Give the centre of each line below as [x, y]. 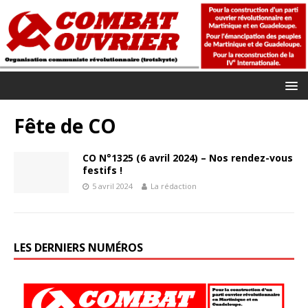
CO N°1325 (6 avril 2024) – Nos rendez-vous [188, 157]
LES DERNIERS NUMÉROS [78, 247]
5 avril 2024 [112, 186]
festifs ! [102, 170]
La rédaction [174, 186]
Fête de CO [65, 125]
